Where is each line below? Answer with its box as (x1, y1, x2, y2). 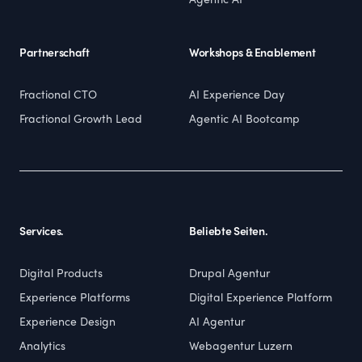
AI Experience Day (189, 90, 284, 101)
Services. (19, 227, 64, 238)
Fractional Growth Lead (19, 115, 142, 125)
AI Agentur (189, 318, 245, 328)
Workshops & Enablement (189, 48, 316, 59)
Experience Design (19, 318, 116, 328)
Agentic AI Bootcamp (189, 115, 300, 125)
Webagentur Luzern (189, 342, 293, 352)
